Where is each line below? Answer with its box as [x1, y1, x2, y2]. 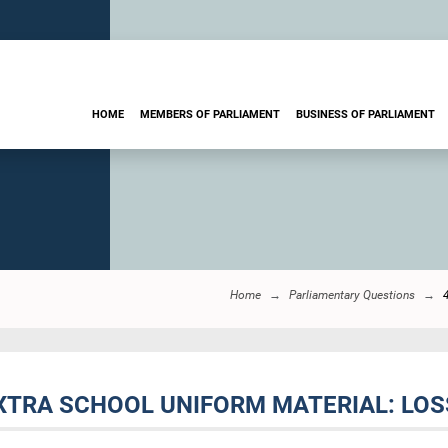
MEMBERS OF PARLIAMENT [140, 107, 280, 121]
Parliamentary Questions [289, 288, 415, 302]
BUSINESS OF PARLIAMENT [296, 107, 435, 121]
